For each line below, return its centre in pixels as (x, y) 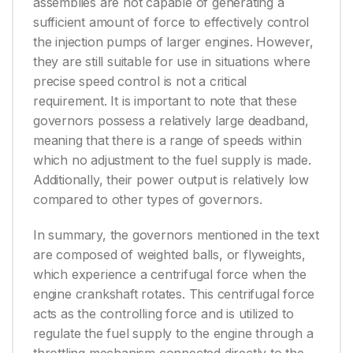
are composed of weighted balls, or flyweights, (169, 255)
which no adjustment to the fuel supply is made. (172, 160)
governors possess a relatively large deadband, (171, 121)
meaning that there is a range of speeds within (167, 141)
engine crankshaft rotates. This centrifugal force (174, 294)
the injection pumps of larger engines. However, (173, 42)
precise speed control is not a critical (140, 82)
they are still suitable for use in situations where (172, 62)
